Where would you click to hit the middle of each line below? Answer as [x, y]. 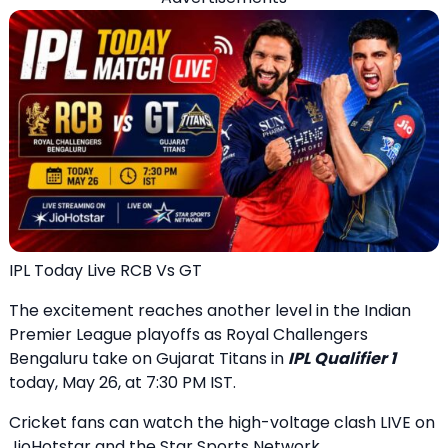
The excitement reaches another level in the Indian [210, 310]
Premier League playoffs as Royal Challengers [188, 334]
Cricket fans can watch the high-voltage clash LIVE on [222, 422]
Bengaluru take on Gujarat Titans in [148, 358]
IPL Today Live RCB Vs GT [105, 270]
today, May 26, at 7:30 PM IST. [122, 382]
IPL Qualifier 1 [342, 358]
